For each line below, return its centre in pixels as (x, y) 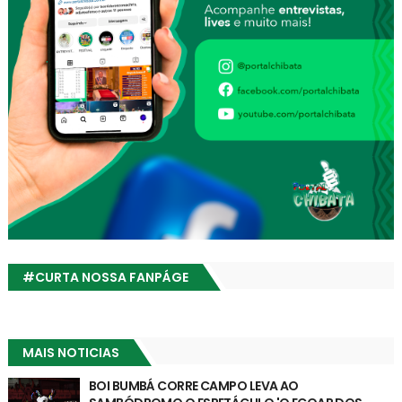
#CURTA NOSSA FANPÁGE (105, 277)
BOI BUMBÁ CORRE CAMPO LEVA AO (193, 385)
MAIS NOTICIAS (70, 352)
